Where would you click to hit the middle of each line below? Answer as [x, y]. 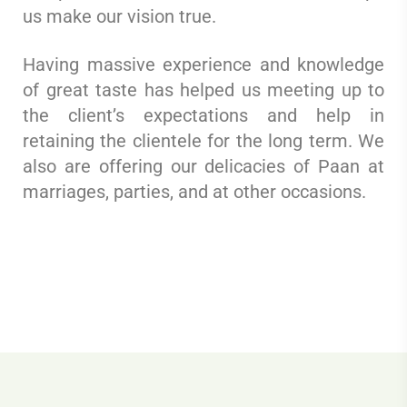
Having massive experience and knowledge [203, 65]
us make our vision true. [119, 17]
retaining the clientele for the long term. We [203, 141]
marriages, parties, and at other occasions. [194, 192]
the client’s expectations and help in [203, 116]
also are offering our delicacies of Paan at [203, 167]
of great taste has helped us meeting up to [203, 90]
